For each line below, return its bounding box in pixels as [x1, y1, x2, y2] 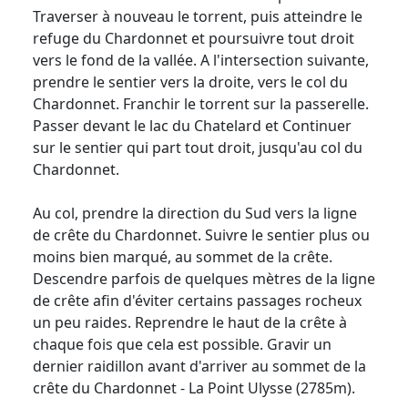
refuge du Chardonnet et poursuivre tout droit [33, 27, 354, 48]
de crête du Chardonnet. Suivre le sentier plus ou [33, 224, 370, 245]
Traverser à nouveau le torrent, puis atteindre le [33, 5, 362, 26]
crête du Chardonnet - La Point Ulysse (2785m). [33, 377, 355, 398]
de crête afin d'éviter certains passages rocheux [33, 290, 362, 311]
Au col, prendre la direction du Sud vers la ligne [33, 202, 357, 223]
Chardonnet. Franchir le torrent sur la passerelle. [33, 93, 369, 114]
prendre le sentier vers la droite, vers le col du [33, 71, 348, 92]
